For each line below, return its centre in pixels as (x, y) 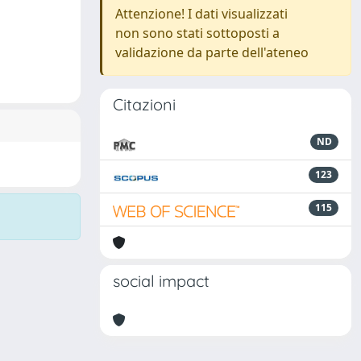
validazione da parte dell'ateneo (212, 52)
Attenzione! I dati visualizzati (201, 14)
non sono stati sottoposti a (197, 33)
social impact (161, 281)
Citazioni (144, 104)
